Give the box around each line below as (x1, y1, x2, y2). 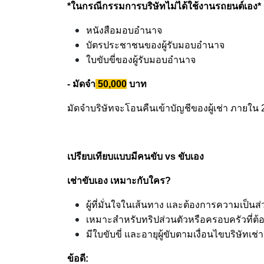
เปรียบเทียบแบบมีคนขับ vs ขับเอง (67, 151, 206, 161)
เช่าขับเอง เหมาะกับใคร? (67, 175, 171, 186)
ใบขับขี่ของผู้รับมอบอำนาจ (86, 54, 196, 65)
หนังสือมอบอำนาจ (86, 25, 162, 35)
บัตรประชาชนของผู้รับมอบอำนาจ (86, 39, 225, 50)
